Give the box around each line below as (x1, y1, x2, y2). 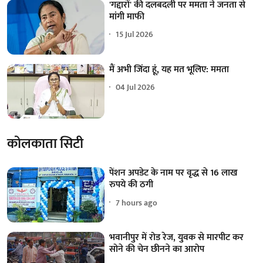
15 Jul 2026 (116, 28, 154, 42)
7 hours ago (116, 195, 158, 210)
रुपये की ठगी (109, 177, 154, 193)
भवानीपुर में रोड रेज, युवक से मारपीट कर (109, 229, 244, 245)
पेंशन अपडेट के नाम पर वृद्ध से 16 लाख (109, 165, 238, 181)
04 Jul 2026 (116, 80, 156, 95)
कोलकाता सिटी (7, 132, 83, 156)
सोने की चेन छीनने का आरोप (109, 241, 205, 257)
